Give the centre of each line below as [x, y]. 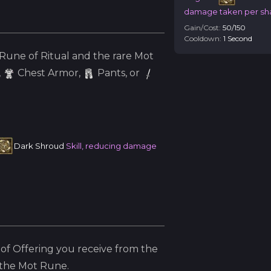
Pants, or [117, 73]
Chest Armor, [49, 73]
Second [239, 38]
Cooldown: [203, 38]
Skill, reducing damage [110, 146]
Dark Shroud [39, 146]
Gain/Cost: [202, 28]
